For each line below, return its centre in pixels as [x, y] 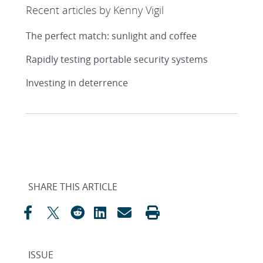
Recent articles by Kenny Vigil [95, 10]
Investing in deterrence [77, 82]
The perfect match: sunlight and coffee [111, 36]
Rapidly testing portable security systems [117, 59]
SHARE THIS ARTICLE [73, 186]
